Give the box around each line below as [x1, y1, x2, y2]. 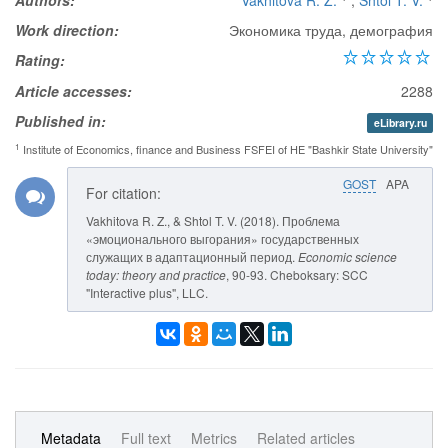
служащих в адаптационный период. [86, 248, 298, 265]
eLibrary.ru [373, 115, 427, 130]
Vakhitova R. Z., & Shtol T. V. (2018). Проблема [86, 212, 340, 229]
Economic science [298, 248, 397, 265]
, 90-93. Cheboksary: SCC [226, 266, 368, 283]
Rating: [15, 50, 65, 70]
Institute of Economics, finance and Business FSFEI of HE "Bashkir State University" [20, 141, 433, 157]
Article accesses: [15, 81, 132, 101]
